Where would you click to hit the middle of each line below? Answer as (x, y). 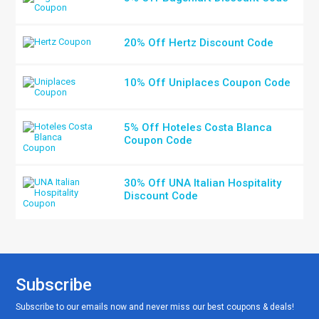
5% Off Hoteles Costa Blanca (198, 127)
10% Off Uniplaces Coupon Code (208, 83)
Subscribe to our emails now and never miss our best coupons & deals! (155, 307)
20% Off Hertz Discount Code (199, 43)
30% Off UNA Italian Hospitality (203, 183)
